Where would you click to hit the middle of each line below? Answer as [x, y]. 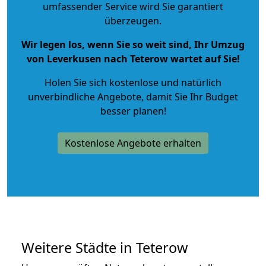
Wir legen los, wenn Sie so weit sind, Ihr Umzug [133, 44]
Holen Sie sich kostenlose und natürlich [133, 82]
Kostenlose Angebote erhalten [133, 143]
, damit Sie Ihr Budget [190, 96]
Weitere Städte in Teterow [104, 247]
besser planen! [133, 111]
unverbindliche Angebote [85, 96]
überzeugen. [133, 20]
